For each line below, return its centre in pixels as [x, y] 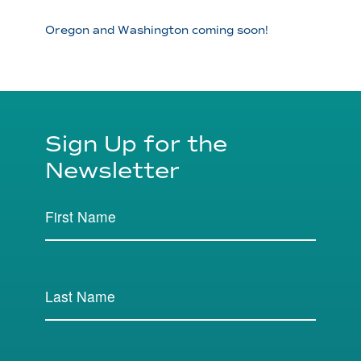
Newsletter [112, 170]
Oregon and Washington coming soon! [157, 30]
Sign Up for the [136, 143]
